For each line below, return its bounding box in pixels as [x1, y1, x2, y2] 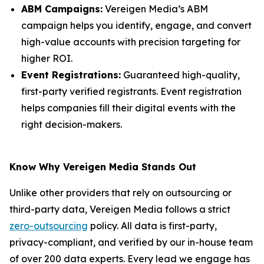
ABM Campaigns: [21, 3, 103, 15]
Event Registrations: [21, 69, 121, 81]
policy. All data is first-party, [88, 220, 217, 232]
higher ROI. [21, 52, 72, 64]
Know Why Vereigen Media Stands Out [9, 161, 196, 173]
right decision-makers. [21, 118, 122, 130]
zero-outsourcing [9, 220, 88, 232]
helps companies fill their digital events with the [21, 102, 236, 114]
